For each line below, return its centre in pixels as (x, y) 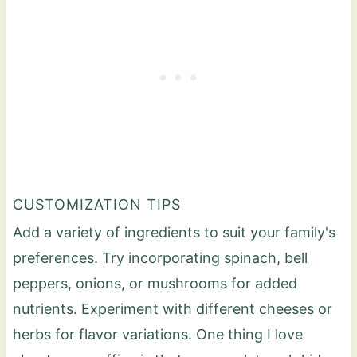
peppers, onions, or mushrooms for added (155, 283)
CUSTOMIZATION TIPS (96, 204)
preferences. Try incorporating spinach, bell (160, 257)
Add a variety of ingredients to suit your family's (174, 232)
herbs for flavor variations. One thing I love (157, 334)
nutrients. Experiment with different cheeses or (172, 308)
